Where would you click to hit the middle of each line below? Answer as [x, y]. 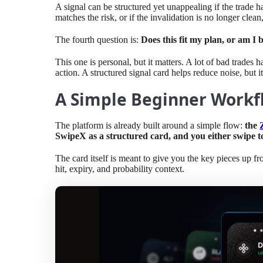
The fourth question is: [98, 40]
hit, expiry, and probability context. [120, 169]
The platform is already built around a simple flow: [150, 126]
